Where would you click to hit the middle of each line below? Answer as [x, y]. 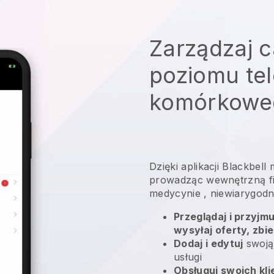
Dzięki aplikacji [186, 166]
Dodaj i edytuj [209, 243]
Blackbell [244, 166]
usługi [188, 257]
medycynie [175, 193]
